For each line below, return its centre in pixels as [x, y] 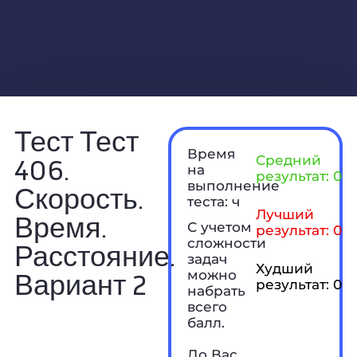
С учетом [220, 227]
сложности [227, 243]
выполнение [234, 185]
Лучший [284, 214]
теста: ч [214, 201]
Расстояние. [94, 255]
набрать [217, 290]
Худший [284, 268]
